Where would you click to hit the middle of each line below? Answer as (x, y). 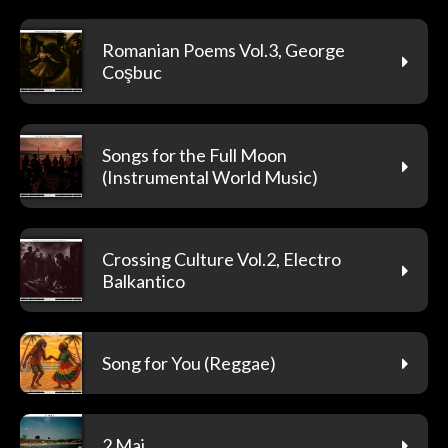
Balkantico (143, 280)
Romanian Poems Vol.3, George (223, 49)
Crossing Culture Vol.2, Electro (221, 258)
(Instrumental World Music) (210, 176)
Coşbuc (132, 71)
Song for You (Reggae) (189, 362)
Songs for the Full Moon (194, 154)
